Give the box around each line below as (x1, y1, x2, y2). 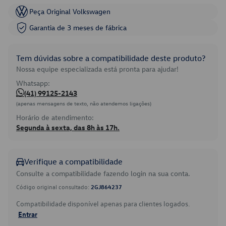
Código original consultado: (16, 183, 91, 191)
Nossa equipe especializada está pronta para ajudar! (16, 64, 179, 74)
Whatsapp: (16, 78, 50, 88)
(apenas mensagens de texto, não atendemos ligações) (16, 99, 151, 107)
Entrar (18, 209, 37, 218)
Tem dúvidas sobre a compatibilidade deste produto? (16, 53, 205, 63)
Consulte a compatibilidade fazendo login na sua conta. (16, 168, 190, 178)
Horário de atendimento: (16, 112, 94, 122)
